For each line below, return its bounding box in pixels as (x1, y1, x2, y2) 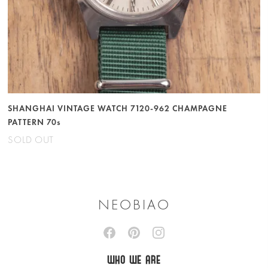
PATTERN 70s (8, 118, 62, 127)
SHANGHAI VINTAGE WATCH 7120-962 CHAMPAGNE (8, 104, 228, 113)
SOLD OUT (8, 135, 54, 145)
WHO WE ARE (107, 254, 161, 266)
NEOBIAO (98, 198, 170, 213)
